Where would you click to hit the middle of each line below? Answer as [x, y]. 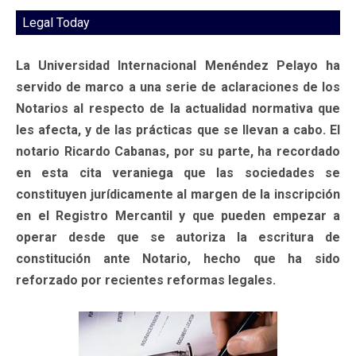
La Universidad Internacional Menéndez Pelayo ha [178, 65]
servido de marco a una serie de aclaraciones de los [178, 87]
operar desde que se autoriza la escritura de [178, 237]
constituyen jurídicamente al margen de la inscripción [178, 194]
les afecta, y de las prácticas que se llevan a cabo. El [178, 130]
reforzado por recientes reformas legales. [146, 280]
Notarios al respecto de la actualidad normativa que [178, 108]
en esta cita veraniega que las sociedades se [178, 172]
